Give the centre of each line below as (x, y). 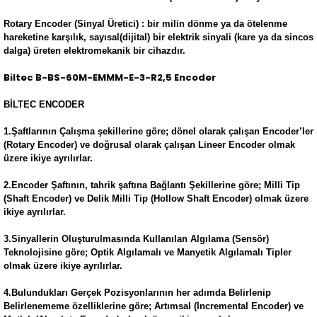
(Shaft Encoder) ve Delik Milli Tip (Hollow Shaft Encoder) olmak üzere (156, 198)
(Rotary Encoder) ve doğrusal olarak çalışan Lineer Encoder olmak (149, 145)
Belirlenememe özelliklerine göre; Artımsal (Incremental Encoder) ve (154, 306)
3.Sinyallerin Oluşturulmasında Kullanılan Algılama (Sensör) (136, 239)
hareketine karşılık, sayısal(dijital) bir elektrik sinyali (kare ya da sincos (158, 37)
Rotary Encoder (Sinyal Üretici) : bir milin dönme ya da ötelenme (145, 24)
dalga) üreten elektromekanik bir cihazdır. (94, 51)
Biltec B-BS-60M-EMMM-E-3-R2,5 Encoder (110, 77)
